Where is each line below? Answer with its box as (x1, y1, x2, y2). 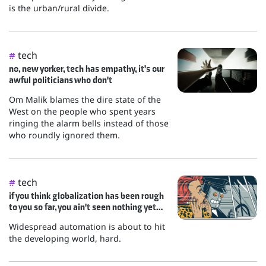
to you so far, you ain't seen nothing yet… (9, 201, 163, 213)
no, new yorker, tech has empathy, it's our (9, 63, 164, 75)
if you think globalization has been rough (9, 190, 164, 202)
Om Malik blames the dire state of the (9, 94, 161, 106)
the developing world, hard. (9, 233, 121, 245)
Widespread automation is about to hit (9, 221, 165, 233)
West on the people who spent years (9, 106, 156, 118)
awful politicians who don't (9, 74, 112, 86)
